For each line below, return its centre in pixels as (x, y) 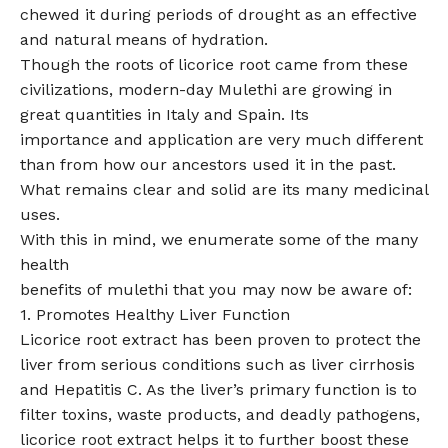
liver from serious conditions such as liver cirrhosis (217, 364)
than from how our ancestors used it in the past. (208, 164)
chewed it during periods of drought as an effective (218, 14)
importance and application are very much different (221, 139)
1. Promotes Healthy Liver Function (155, 314)
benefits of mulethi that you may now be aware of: (216, 289)
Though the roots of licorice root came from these (214, 64)
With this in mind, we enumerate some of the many (219, 239)
